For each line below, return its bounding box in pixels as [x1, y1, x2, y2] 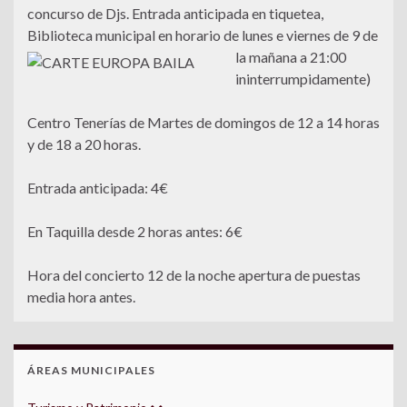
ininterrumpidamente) [235, 70, 371, 88]
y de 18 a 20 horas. [27, 135, 141, 154]
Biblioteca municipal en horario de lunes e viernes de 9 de [27, 26, 378, 45]
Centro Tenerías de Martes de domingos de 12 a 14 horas [27, 114, 380, 132]
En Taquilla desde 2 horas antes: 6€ [27, 223, 243, 241]
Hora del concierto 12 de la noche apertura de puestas [27, 266, 361, 284]
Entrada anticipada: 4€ [27, 179, 168, 197]
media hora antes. [27, 288, 135, 306]
